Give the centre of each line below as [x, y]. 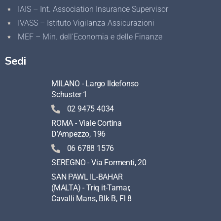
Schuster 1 [69, 94]
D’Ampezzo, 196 [79, 134]
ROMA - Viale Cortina [87, 123]
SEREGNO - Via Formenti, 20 [99, 163]
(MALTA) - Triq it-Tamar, [91, 188]
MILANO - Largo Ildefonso [95, 84]
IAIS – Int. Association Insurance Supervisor [93, 9]
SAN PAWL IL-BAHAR [87, 177]
